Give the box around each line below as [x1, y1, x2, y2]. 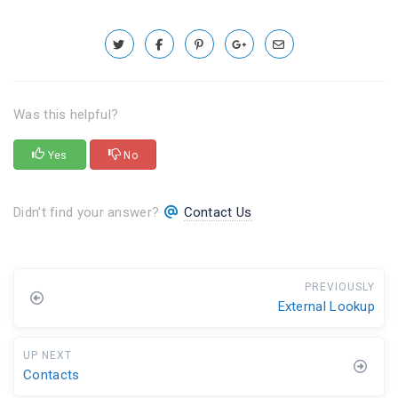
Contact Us [183, 203, 252, 220]
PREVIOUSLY [305, 280, 375, 293]
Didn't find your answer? [13, 203, 163, 220]
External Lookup [277, 298, 375, 314]
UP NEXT [23, 348, 72, 362]
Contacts [23, 366, 80, 383]
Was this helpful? [13, 106, 119, 123]
